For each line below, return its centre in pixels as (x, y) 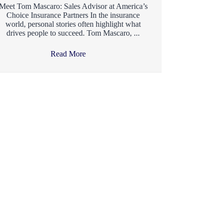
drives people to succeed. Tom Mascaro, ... (73, 33)
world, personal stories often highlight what (73, 24)
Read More (69, 54)
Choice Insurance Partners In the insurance (73, 15)
